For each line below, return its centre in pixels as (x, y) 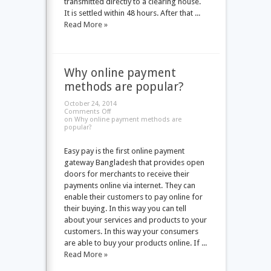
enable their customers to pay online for (133, 197)
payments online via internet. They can (129, 185)
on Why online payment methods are (122, 119)
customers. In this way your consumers (131, 231)
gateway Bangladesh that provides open (134, 162)
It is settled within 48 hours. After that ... (132, 13)
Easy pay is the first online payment (124, 151)
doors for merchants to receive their (126, 174)
